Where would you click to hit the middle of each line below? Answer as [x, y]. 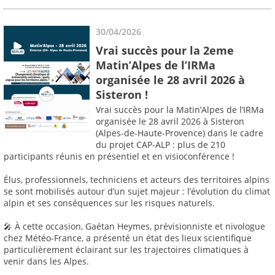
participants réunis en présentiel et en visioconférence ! [119, 157]
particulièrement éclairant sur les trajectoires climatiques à [126, 250]
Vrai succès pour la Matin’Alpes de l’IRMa [180, 110]
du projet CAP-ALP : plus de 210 [161, 145]
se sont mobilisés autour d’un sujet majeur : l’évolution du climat [137, 192]
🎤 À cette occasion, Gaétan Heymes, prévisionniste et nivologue [134, 227]
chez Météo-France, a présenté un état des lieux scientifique [128, 238]
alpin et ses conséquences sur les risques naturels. [109, 203]
